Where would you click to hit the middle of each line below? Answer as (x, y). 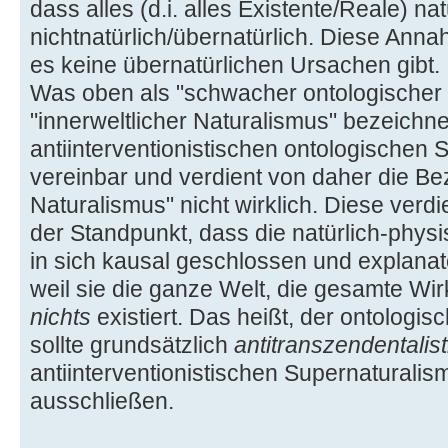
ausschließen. (102, 401)
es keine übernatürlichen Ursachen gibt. (235, 65)
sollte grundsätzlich (132, 345)
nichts (60, 317)
